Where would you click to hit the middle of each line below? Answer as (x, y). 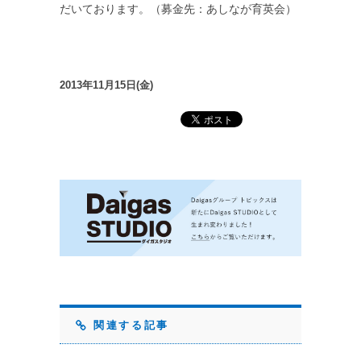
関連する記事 (129, 325)
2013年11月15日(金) (106, 85)
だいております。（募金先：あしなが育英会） (178, 9)
